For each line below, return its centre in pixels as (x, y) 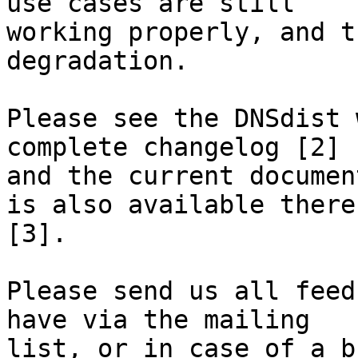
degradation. (97, 61)
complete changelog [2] (181, 147)
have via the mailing (166, 320)
